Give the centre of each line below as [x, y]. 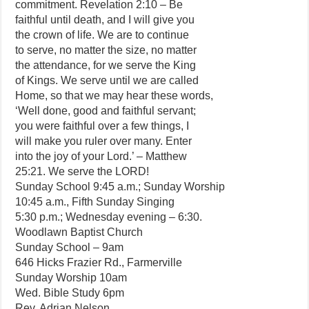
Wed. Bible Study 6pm [70, 293]
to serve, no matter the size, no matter [106, 50]
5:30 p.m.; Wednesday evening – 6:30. [109, 217]
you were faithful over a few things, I [102, 126]
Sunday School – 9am [70, 247]
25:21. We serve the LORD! [82, 171]
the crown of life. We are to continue [102, 35]
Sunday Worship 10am [71, 278]
